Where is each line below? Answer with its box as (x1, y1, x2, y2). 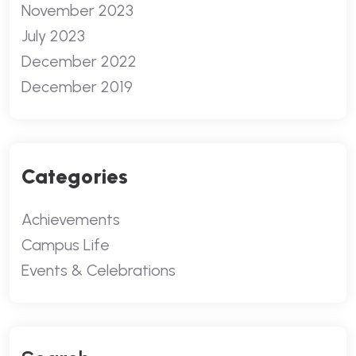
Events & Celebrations (21, 261, 176, 280)
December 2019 (21, 77, 133, 96)
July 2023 (21, 26, 85, 45)
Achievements (21, 210, 120, 229)
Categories (21, 164, 128, 189)
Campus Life (21, 235, 110, 254)
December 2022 (21, 52, 137, 71)
